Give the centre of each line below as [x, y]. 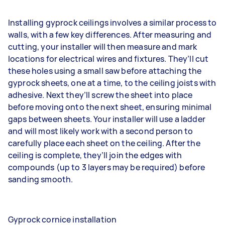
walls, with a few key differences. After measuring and [110, 34]
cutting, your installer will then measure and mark [103, 46]
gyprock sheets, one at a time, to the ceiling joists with [112, 83]
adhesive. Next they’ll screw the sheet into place [100, 95]
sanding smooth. [41, 179]
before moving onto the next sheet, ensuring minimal [110, 107]
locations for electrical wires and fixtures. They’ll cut [108, 59]
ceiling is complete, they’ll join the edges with [95, 155]
